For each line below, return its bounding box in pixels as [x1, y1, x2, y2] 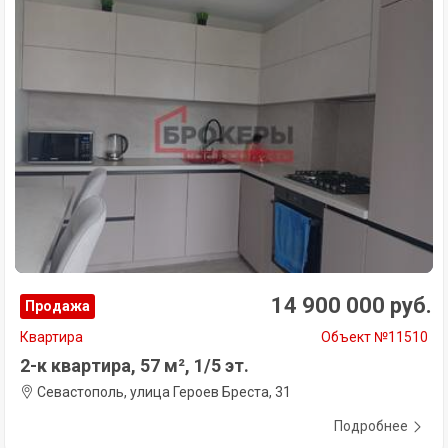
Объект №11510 [321, 328, 428, 345]
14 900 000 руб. [271, 292, 432, 318]
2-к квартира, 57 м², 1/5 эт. [20, 354, 249, 376]
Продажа [25, 297, 90, 314]
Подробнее [334, 417, 408, 434]
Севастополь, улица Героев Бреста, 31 [34, 383, 291, 400]
